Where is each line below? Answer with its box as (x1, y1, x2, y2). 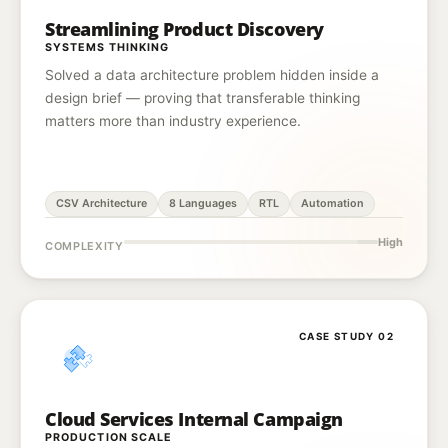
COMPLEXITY (45, 239, 124, 253)
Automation (301, 197, 364, 210)
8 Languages (169, 197, 237, 210)
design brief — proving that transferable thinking (45, 90, 360, 106)
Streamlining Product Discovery (45, 17, 324, 41)
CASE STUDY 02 (298, 330, 394, 342)
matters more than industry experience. (45, 113, 301, 129)
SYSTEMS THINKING (45, 41, 170, 54)
